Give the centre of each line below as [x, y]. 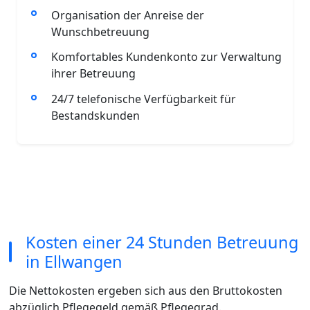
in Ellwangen [74, 261]
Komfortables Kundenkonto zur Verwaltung [166, 57]
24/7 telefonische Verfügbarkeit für [143, 99]
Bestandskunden [95, 116]
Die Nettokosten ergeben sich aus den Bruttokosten [145, 290]
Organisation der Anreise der [127, 15]
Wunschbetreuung [100, 31]
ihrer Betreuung [93, 74]
